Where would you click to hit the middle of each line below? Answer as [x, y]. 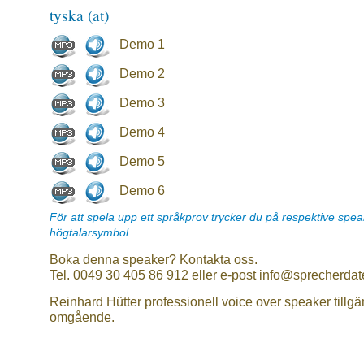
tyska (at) [79, 15]
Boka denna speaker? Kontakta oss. [154, 259]
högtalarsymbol [89, 233]
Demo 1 [142, 44]
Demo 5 [142, 161]
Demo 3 [142, 102]
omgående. [82, 317]
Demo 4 [142, 132]
